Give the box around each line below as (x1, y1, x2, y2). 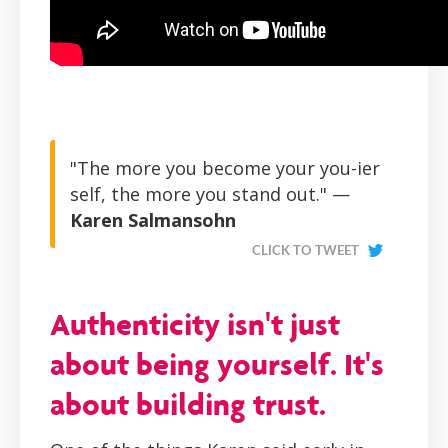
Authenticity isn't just (50, 305, 340, 344)
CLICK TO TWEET (252, 245, 359, 259)
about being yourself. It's (50, 345, 384, 384)
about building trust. (50, 385, 326, 424)
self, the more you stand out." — (70, 182, 350, 207)
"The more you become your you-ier (70, 156, 380, 181)
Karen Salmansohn (70, 208, 236, 233)
